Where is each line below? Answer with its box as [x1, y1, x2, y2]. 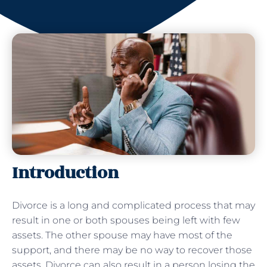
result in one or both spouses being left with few [12, 214, 240, 226]
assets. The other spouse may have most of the [12, 229, 232, 241]
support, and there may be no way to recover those [12, 244, 252, 256]
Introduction [12, 160, 119, 186]
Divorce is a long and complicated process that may [12, 199, 255, 211]
